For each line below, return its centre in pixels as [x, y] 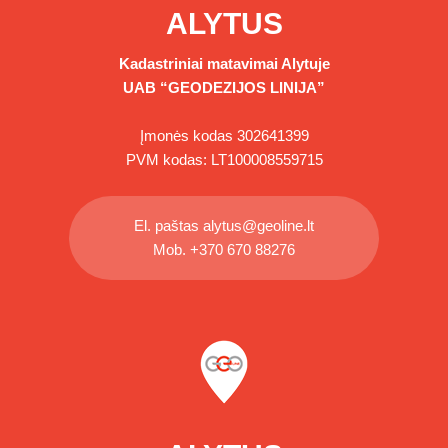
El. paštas [168, 225]
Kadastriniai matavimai [198, 63]
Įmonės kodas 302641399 [224, 135]
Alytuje [303, 63]
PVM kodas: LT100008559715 [224, 159]
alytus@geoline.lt [258, 225]
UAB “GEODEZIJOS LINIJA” [224, 87]
